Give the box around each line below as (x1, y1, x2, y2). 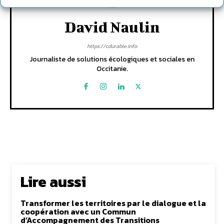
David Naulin (64, 18, 160, 36)
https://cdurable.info (87, 42, 137, 50)
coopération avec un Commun (20, 205, 136, 218)
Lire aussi (20, 170, 86, 193)
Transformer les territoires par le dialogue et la (20, 197, 206, 209)
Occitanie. (96, 63, 128, 74)
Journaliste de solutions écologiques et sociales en (29, 54, 194, 65)
